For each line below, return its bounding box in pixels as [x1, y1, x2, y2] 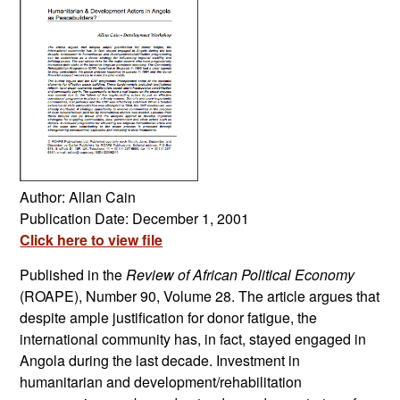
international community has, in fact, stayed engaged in [20, 329, 367, 350]
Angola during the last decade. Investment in [20, 350, 301, 371]
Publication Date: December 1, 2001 [20, 208, 250, 229]
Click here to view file [20, 229, 163, 251]
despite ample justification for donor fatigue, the [20, 307, 318, 329]
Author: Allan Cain [20, 187, 137, 208]
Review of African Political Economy [126, 264, 355, 286]
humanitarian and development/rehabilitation [20, 371, 303, 393]
